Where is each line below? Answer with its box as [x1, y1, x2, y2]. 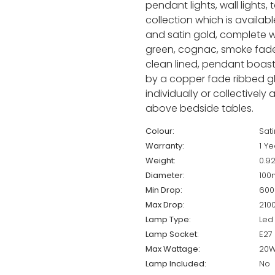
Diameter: [145, 169, 185, 182]
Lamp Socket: [145, 228, 199, 241]
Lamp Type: [145, 214, 191, 226]
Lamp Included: [145, 258, 206, 270]
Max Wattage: [145, 243, 200, 255]
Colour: [145, 125, 174, 137]
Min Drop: [145, 184, 182, 196]
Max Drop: [145, 199, 185, 211]
